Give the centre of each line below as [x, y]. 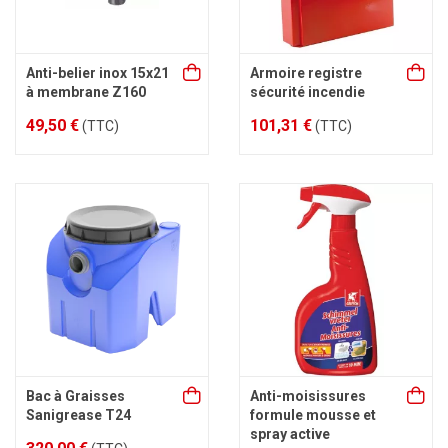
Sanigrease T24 [78, 415]
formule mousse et [313, 415]
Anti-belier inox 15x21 [97, 73]
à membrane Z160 [86, 92]
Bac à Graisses [75, 396]
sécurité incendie [307, 92]
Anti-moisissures [308, 396]
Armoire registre [306, 73]
